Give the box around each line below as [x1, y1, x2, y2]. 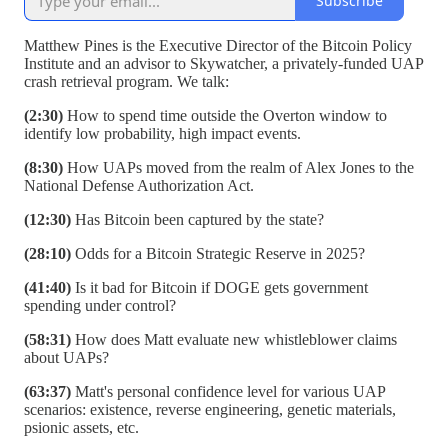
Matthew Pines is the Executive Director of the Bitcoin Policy [24, 36, 412, 54]
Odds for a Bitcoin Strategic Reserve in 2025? [75, 244, 365, 262]
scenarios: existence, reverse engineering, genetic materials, [24, 400, 396, 418]
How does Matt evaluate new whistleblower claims [71, 330, 397, 348]
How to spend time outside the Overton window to [63, 106, 387, 124]
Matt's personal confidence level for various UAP [71, 382, 385, 400]
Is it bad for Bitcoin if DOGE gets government [71, 278, 368, 296]
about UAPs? [24, 348, 109, 366]
